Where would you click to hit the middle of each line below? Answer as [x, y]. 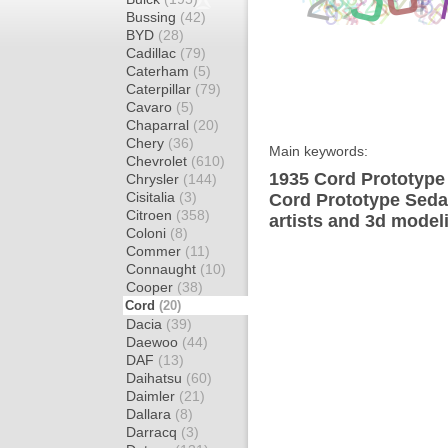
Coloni [148, 233]
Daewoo [154, 342]
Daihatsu [156, 378]
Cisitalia [152, 197]
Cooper [151, 287]
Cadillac [153, 53]
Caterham [159, 71]
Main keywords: [318, 151]
